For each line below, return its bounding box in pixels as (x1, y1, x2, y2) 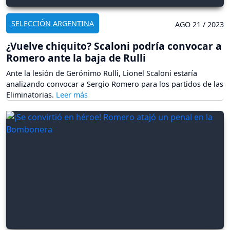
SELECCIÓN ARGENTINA (11, 18, 94, 28)
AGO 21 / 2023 (175, 19, 224, 29)
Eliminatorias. (6, 89, 56, 100)
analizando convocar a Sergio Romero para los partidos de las (6, 79, 223, 89)
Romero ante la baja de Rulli (6, 50, 146, 65)
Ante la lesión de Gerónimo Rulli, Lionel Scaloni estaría (6, 68, 197, 78)
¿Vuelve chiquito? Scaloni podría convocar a (6, 39, 222, 53)
